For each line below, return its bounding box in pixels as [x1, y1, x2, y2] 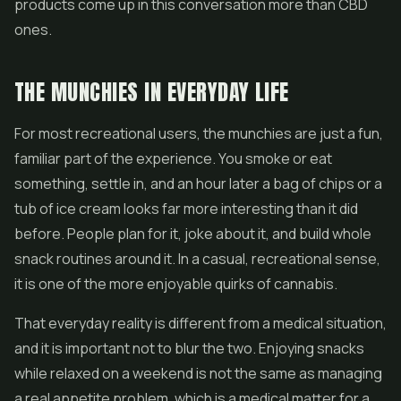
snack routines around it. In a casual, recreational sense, [14, 249, 380, 269]
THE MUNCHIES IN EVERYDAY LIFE [14, 76, 289, 108]
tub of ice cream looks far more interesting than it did [14, 199, 358, 218]
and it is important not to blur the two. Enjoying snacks [14, 338, 364, 358]
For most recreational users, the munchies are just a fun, [14, 124, 383, 143]
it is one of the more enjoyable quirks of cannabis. [14, 274, 337, 294]
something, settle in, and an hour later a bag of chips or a [14, 174, 382, 193]
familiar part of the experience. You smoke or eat [14, 149, 332, 168]
